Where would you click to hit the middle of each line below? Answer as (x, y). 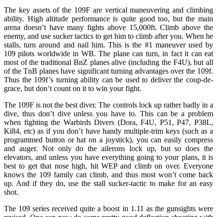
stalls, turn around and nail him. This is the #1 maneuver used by (108, 45)
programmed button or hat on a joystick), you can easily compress (108, 139)
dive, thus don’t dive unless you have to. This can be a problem (108, 113)
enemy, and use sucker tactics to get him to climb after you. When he (108, 36)
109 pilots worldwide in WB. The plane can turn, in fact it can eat (108, 53)
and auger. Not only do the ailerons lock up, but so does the (108, 148)
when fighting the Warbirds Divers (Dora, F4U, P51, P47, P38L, (108, 122)
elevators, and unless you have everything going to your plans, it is (108, 157)
